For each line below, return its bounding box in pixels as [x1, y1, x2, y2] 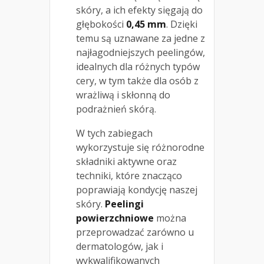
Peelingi [105, 197, 144, 211]
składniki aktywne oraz [76, 155, 177, 169]
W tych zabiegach [76, 127, 153, 140]
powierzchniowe [76, 212, 154, 225]
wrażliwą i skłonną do [76, 88, 170, 102]
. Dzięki [166, 18, 197, 31]
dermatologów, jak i [76, 240, 163, 253]
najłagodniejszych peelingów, [76, 46, 205, 60]
